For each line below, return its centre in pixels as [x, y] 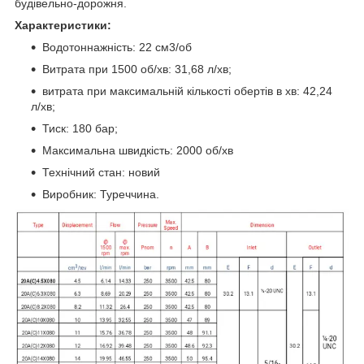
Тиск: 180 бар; [80, 128]
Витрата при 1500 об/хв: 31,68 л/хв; [137, 69]
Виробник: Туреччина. [101, 194]
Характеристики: [63, 25]
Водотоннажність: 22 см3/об [117, 47]
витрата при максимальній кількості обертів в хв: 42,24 [187, 91]
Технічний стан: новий [101, 172]
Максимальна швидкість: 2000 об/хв [138, 150]
